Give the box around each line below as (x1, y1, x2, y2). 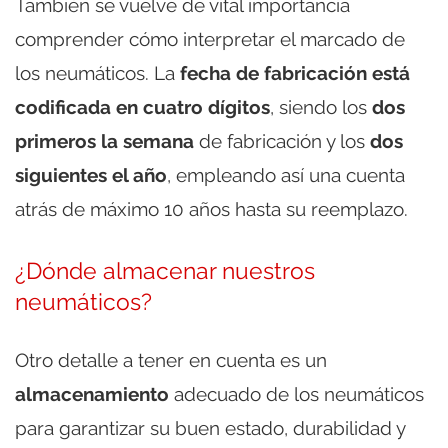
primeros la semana (15, 130, 194, 153)
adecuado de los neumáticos (169, 383, 424, 406)
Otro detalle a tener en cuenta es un (15, 349, 327, 372)
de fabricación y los (194, 130, 370, 153)
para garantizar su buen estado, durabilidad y (15, 417, 405, 440)
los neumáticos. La (15, 62, 180, 85)
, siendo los (270, 96, 372, 119)
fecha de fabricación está (180, 62, 410, 85)
